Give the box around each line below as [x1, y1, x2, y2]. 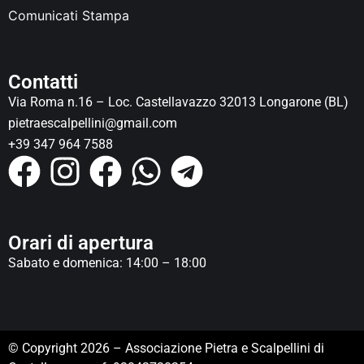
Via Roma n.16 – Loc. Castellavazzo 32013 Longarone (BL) [8, 94, 349, 110]
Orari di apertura [8, 232, 154, 255]
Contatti [8, 71, 78, 94]
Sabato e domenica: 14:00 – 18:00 [8, 255, 206, 271]
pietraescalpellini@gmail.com [8, 115, 177, 132]
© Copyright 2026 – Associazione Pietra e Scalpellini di [8, 340, 324, 357]
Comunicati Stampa [8, 7, 129, 24]
